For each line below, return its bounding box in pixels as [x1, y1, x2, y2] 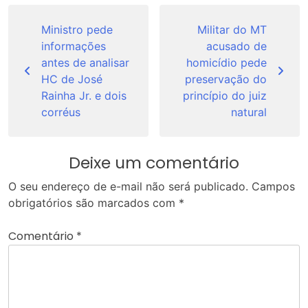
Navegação [8, 2, 109, 27]
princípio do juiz [183, 89, 267, 103]
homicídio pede [186, 56, 267, 70]
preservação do [185, 72, 267, 87]
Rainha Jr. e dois [41, 89, 126, 103]
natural [231, 105, 267, 120]
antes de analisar [41, 56, 129, 70]
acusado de [206, 39, 267, 54]
